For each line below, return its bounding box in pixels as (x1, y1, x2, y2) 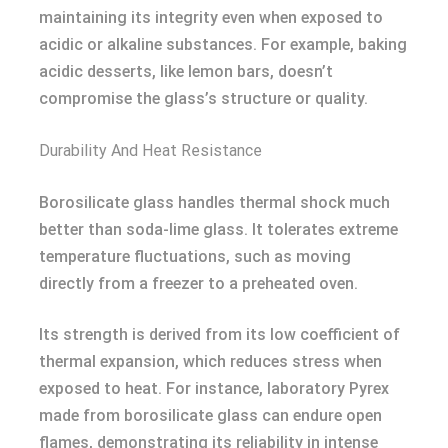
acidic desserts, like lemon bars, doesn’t (39, 62, 333, 81)
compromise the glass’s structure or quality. (39, 89, 368, 108)
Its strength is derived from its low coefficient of (39, 325, 400, 344)
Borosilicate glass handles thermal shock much (39, 193, 390, 212)
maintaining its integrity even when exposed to (39, 8, 383, 27)
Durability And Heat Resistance (39, 141, 262, 160)
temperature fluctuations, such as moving (39, 247, 351, 266)
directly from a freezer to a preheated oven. (39, 274, 358, 293)
